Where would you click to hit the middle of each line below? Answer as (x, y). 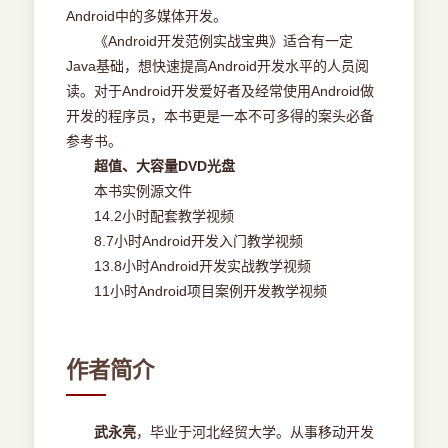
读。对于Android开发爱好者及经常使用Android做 (220, 91)
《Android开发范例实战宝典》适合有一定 (210, 41)
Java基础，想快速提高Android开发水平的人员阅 (218, 66)
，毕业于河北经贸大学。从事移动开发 (255, 432)
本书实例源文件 (129, 191)
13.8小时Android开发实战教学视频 (189, 266)
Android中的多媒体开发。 (147, 16)
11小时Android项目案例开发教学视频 (197, 291)
